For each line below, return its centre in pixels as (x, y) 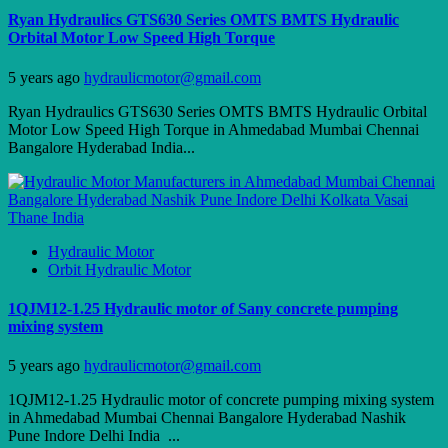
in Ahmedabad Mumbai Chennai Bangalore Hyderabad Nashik (207, 418)
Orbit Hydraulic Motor (119, 269)
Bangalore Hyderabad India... (101, 147)
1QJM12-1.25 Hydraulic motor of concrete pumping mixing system (221, 400)
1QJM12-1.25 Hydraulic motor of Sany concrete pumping (203, 308)
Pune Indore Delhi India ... (94, 436)
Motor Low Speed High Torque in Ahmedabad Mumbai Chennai (213, 129)
